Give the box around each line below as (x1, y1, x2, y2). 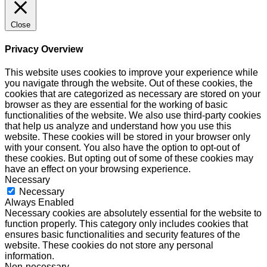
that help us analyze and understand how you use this (5, 120, 231, 131)
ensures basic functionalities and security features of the (5, 229, 240, 240)
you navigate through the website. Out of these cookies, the (5, 77, 253, 88)
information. (5, 250, 54, 261)
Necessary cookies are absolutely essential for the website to (5, 207, 262, 218)
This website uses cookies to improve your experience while (5, 67, 258, 77)
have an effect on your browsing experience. (5, 163, 191, 174)
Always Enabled (5, 197, 74, 207)
